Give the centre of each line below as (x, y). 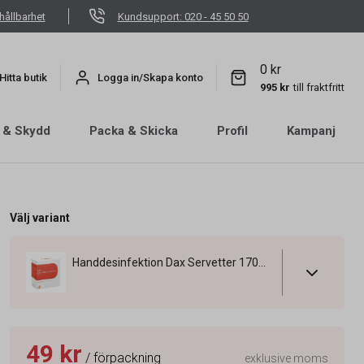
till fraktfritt (319, 87)
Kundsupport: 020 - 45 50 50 (183, 16)
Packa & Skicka (134, 131)
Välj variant (39, 218)
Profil (232, 131)
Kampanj (311, 131)
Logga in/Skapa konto (150, 77)
